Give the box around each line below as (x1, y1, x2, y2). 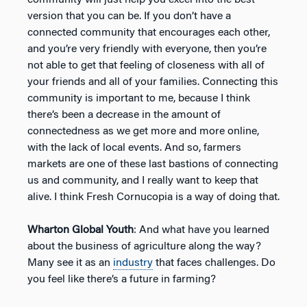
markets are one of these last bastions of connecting (27, 158, 278, 170)
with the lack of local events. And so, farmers (27, 142, 241, 153)
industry (113, 257, 153, 269)
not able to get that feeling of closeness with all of (27, 60, 265, 71)
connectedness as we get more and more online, (27, 125, 259, 137)
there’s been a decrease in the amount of (27, 109, 221, 121)
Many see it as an (27, 257, 113, 269)
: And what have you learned (134, 224, 269, 236)
